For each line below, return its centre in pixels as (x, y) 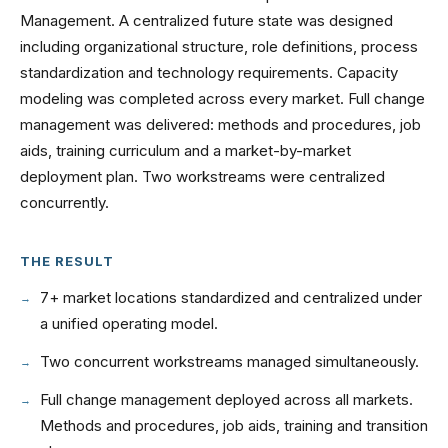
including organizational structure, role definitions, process (219, 46)
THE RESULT (67, 261)
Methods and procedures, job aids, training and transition (234, 425)
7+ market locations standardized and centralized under (231, 297)
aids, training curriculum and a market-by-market (185, 150)
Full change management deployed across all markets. (226, 399)
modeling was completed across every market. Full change (222, 98)
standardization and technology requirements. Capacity (209, 72)
